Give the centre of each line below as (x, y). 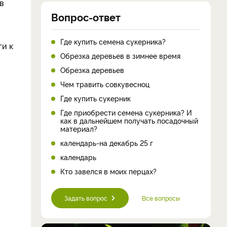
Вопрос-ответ (86, 16)
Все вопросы (161, 198)
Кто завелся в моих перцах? (108, 171)
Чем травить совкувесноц (105, 84)
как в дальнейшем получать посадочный (129, 120)
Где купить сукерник (96, 98)
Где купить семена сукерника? (113, 41)
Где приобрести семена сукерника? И (126, 112)
